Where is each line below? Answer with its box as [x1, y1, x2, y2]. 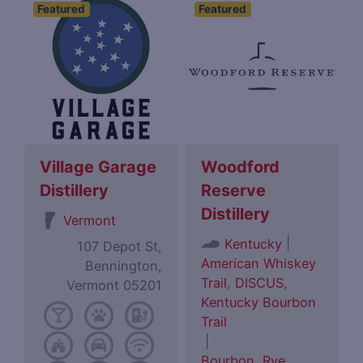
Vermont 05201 [66, 277, 162, 294]
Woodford [201, 157, 280, 177]
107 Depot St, [76, 238, 162, 255]
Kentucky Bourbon [201, 294, 317, 311]
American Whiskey [201, 255, 317, 272]
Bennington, [84, 258, 162, 275]
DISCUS [235, 275, 284, 292]
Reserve [201, 181, 267, 201]
